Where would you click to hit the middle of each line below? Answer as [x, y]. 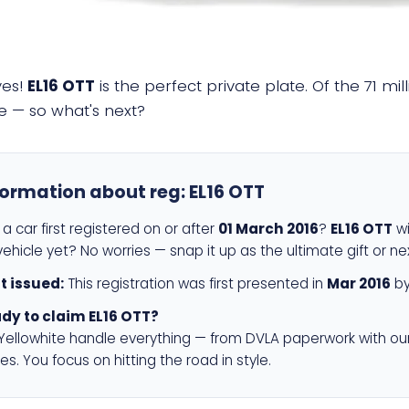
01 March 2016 [268, 229]
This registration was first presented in [195, 283]
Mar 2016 [359, 283]
